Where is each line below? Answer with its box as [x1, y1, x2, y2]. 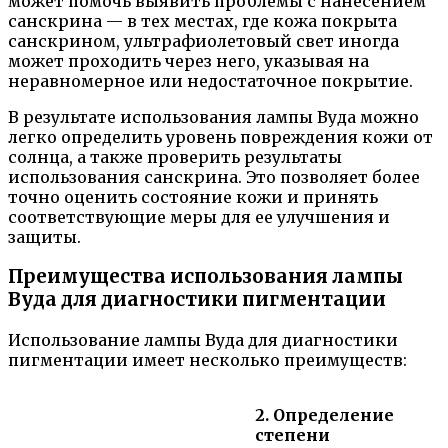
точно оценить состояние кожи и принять [8, 186, 378, 207]
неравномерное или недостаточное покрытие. [8, 70, 413, 91]
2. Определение [255, 405, 394, 426]
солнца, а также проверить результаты [8, 146, 342, 167]
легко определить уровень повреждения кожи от [8, 126, 433, 147]
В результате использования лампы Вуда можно [8, 106, 419, 127]
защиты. [8, 226, 81, 247]
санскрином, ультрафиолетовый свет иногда [8, 30, 399, 51]
